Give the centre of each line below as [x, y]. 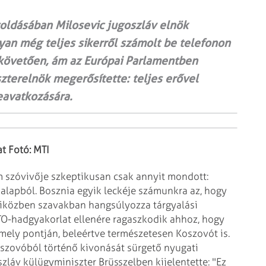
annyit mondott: [171, 176]
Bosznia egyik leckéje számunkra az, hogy [132, 190]
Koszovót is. [202, 233]
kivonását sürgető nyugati [138, 247]
